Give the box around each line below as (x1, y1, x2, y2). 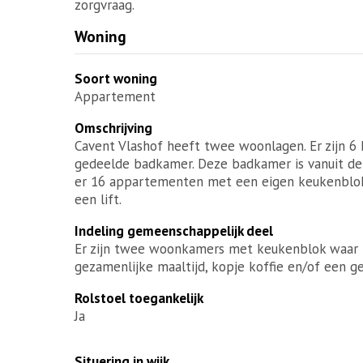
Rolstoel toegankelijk (75, 288, 203, 307)
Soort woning (75, 69, 157, 88)
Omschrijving (75, 118, 152, 137)
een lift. (75, 190, 122, 208)
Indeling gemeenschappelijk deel (75, 221, 273, 240)
